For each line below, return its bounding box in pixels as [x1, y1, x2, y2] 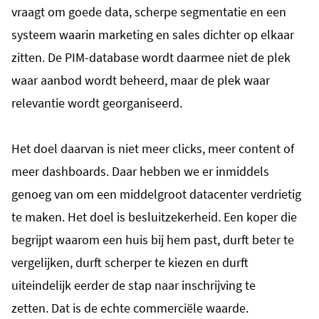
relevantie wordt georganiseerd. [11, 94, 182, 111]
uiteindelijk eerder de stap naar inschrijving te [11, 276, 256, 293]
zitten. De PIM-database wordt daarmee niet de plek [11, 48, 291, 66]
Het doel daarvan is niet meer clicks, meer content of [11, 140, 294, 157]
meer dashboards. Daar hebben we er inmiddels [11, 162, 269, 179]
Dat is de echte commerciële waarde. [51, 299, 249, 316]
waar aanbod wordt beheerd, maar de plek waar [11, 71, 270, 88]
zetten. [11, 299, 48, 316]
